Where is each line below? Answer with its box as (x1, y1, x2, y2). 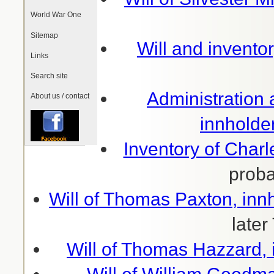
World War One (31, 10, 82, 20)
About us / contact (31, 92, 90, 101)
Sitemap (31, 31, 59, 40)
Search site (31, 71, 68, 80)
